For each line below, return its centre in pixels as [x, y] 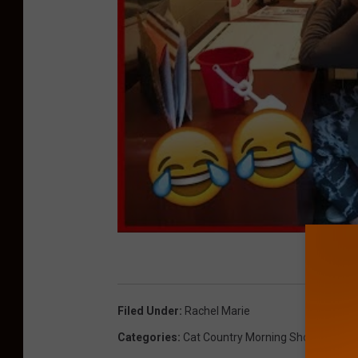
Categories [147, 338]
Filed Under [148, 311]
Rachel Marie [217, 311]
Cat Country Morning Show [251, 338]
